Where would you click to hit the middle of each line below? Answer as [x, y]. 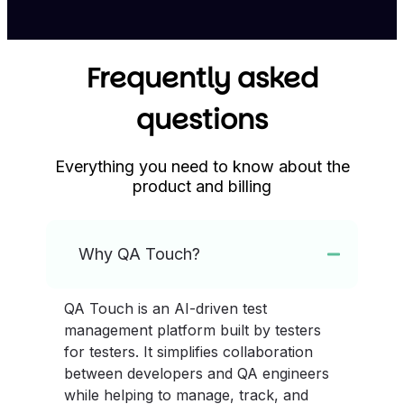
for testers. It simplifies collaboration [189, 352]
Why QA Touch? [140, 254]
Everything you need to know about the [202, 167]
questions [202, 120]
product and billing [202, 187]
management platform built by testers [193, 331]
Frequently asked [202, 79]
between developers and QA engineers [197, 374]
